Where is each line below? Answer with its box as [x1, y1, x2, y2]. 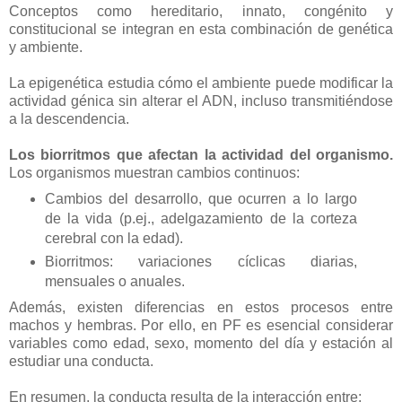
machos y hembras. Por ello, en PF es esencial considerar [9, 318, 393, 334]
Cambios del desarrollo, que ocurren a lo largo [44, 191, 358, 207]
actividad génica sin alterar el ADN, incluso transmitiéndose [9, 93, 393, 109]
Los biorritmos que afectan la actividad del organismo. [9, 147, 393, 163]
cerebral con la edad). [44, 231, 183, 247]
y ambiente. [9, 39, 83, 56]
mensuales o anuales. [44, 274, 185, 290]
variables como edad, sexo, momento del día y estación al [9, 336, 393, 352]
